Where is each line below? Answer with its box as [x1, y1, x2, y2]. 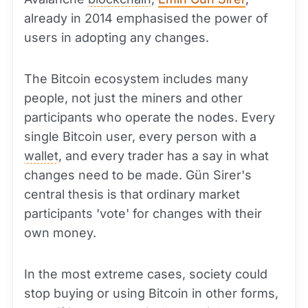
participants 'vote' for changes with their [24, 206, 262, 221]
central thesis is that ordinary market [24, 187, 240, 202]
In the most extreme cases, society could [24, 267, 267, 282]
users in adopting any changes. [24, 30, 209, 45]
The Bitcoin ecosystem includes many [24, 71, 248, 87]
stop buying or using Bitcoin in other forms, [24, 286, 278, 301]
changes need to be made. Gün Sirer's [24, 168, 252, 183]
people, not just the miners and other [24, 91, 243, 106]
